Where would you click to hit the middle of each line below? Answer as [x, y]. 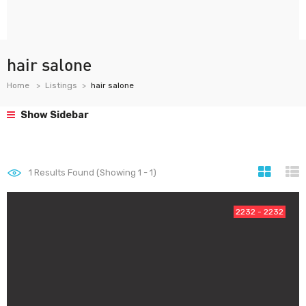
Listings [61, 85]
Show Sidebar [54, 115]
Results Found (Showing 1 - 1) [94, 172]
